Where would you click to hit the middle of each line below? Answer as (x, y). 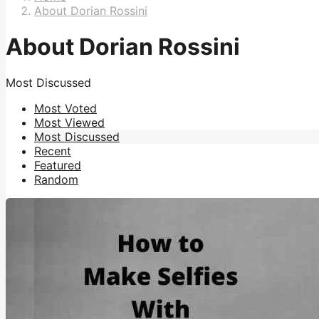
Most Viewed (69, 123)
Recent (53, 151)
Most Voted (66, 109)
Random (56, 180)
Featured (58, 166)
